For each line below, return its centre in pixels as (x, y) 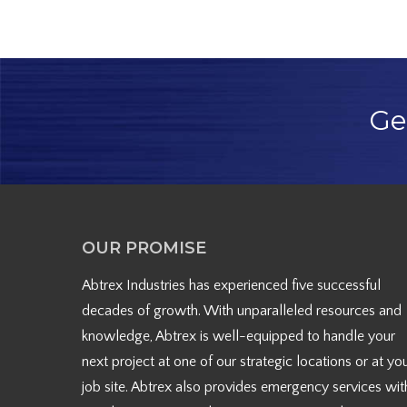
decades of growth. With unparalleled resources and (242, 311)
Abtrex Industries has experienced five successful (231, 285)
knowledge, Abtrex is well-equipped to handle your (238, 336)
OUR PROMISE (144, 248)
